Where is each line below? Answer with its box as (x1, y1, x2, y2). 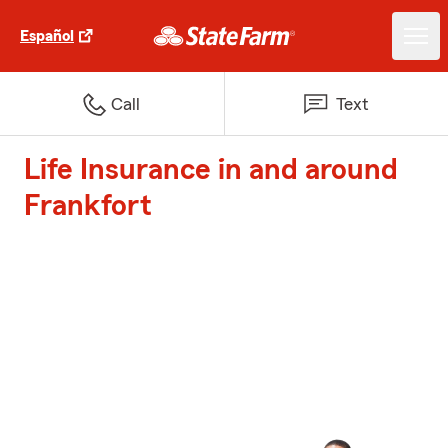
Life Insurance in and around (24, 155, 398, 185)
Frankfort (24, 191, 152, 221)
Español (20, 28, 74, 44)
